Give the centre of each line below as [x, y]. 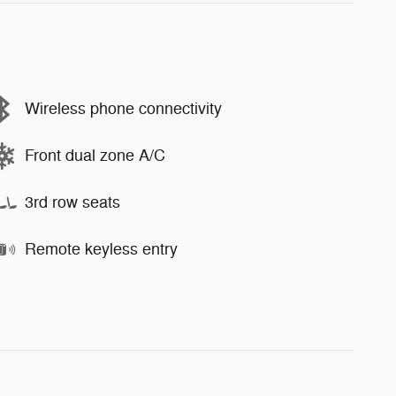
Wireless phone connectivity [123, 109]
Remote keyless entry [101, 249]
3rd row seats [72, 202]
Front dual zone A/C [95, 156]
